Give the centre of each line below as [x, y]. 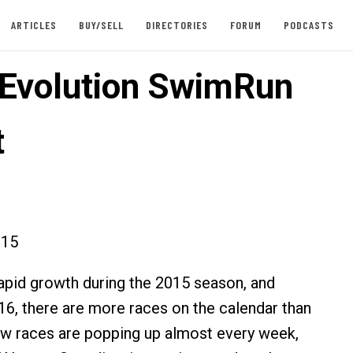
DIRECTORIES [176, 25]
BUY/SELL [101, 25]
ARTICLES [33, 25]
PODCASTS [308, 25]
